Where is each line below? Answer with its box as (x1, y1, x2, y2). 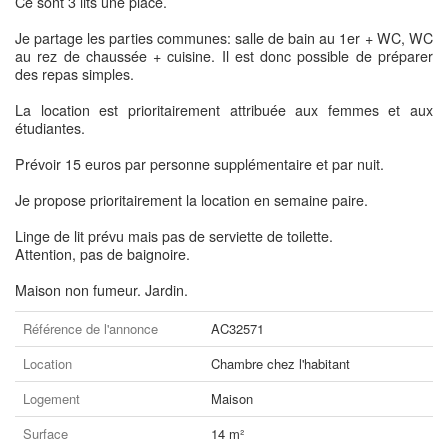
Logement (23, 388, 80, 408)
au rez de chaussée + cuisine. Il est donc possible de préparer (15, 45, 433, 66)
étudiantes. (15, 117, 85, 138)
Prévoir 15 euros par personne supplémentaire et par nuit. (15, 153, 384, 174)
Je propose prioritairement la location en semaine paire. (15, 189, 368, 210)
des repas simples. (15, 63, 134, 84)
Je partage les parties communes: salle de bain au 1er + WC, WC (15, 27, 433, 48)
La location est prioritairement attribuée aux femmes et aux (15, 99, 433, 120)
